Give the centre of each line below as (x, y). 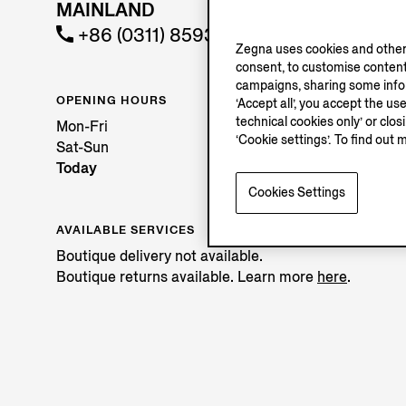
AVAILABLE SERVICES (126, 229)
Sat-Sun (82, 147)
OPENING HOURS (111, 100)
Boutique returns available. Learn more (187, 276)
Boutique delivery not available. (159, 256)
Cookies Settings (297, 193)
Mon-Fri (82, 126)
